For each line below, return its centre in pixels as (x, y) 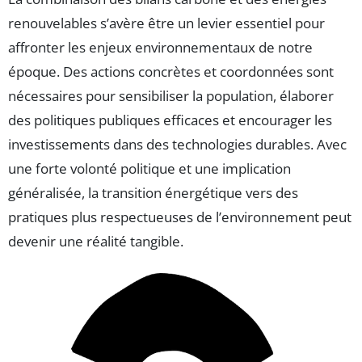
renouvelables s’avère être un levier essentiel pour (166, 23)
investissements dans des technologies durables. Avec (177, 144)
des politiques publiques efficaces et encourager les (170, 120)
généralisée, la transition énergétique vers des (153, 192)
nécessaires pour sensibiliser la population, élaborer (171, 95)
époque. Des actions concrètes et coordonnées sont (171, 71)
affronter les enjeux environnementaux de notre (160, 47)
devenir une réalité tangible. (96, 241)
